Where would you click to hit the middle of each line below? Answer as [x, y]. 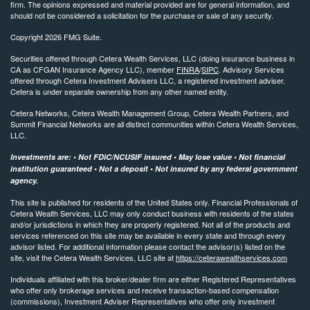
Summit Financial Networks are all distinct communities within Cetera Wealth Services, [154, 124]
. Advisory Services [252, 70]
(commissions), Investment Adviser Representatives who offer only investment [143, 301]
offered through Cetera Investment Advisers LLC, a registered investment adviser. [148, 81]
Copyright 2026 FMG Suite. [56, 37]
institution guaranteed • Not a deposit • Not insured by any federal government [154, 169]
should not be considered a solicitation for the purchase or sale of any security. [142, 16]
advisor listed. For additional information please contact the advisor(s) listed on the [148, 247]
